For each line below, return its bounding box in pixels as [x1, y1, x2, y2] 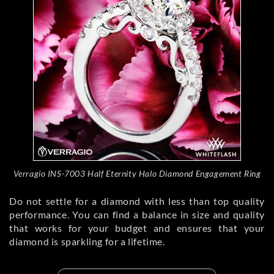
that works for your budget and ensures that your [9, 221, 265, 234]
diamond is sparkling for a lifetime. [9, 235, 165, 247]
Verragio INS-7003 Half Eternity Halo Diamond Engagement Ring [13, 168, 261, 179]
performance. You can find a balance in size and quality [9, 208, 265, 220]
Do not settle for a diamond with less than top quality [9, 194, 265, 207]
